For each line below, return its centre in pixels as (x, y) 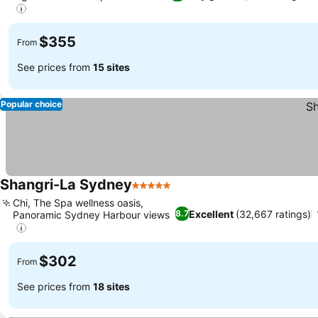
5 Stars (150, 193)
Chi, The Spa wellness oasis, (78, 203)
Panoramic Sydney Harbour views (91, 215)
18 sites (111, 286)
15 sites (111, 67)
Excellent (212, 214)
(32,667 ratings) (274, 214)
